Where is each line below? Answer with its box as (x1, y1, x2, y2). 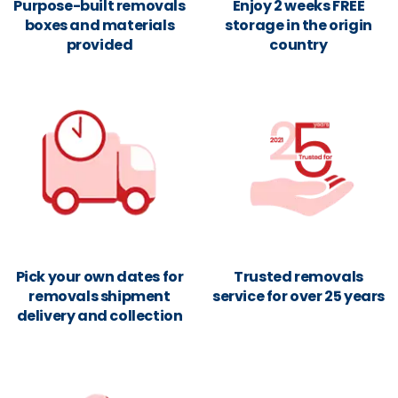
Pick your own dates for (15, 267, 184, 287)
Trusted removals (234, 267, 363, 287)
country (269, 35, 328, 55)
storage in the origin (225, 15, 372, 36)
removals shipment (28, 286, 171, 306)
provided (66, 35, 133, 55)
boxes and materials (24, 15, 175, 36)
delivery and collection (16, 306, 183, 326)
